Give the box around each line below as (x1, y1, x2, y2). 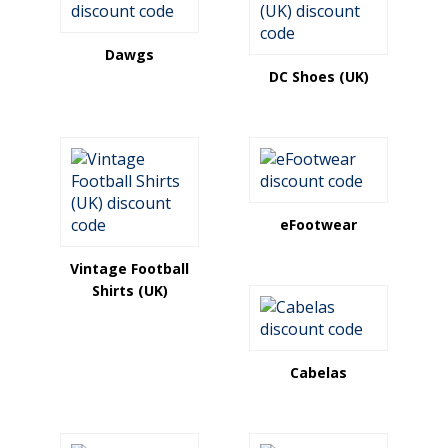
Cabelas (290, 363, 347, 382)
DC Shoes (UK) (268, 67, 369, 86)
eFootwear (280, 215, 357, 234)
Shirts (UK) (91, 281, 168, 300)
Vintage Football (70, 259, 189, 278)
